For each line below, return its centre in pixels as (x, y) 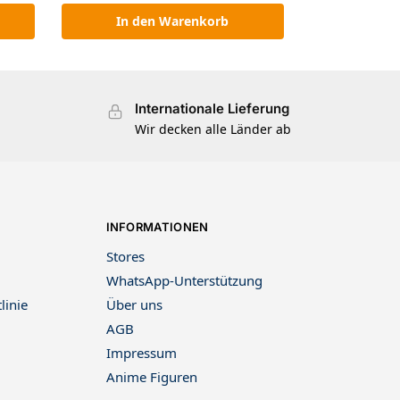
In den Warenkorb (173, 21)
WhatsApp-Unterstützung (184, 281)
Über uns (134, 305)
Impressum (141, 353)
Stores (125, 257)
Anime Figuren (151, 377)
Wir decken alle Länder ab (212, 129)
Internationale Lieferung (212, 109)
